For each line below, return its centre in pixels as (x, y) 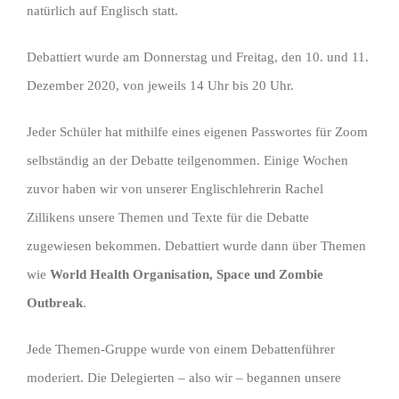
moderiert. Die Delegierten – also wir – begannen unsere (184, 377)
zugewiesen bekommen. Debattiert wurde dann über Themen (196, 245)
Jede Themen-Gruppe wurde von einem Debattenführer (181, 349)
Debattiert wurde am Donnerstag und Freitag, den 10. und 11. (198, 57)
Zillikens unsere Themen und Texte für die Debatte (168, 217)
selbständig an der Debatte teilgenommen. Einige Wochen (187, 160)
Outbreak (55, 302)
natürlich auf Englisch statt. (102, 10)
